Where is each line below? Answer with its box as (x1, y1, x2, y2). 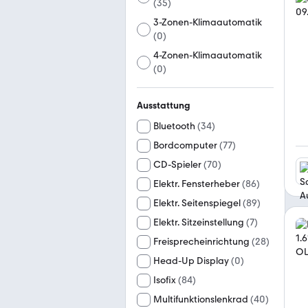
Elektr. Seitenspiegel (153, 197, 241, 209)
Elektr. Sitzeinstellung (153, 217, 244, 228)
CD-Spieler (153, 159, 201, 170)
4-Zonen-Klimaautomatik (153, 49, 263, 61)
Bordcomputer (153, 140, 217, 151)
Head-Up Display (153, 255, 229, 267)
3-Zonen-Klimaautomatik (153, 16, 263, 28)
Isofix (153, 274, 176, 286)
